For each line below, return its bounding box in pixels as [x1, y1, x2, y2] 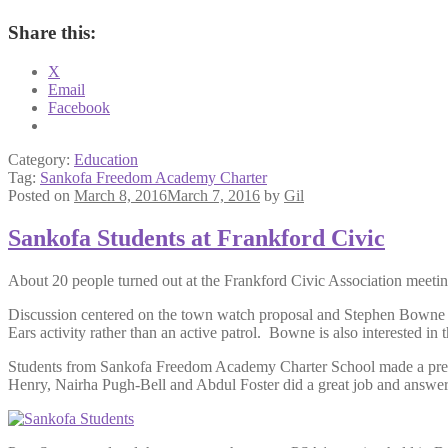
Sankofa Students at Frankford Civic [8, 225, 385, 252]
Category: [8, 151, 74, 169]
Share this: [8, 22, 96, 44]
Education [74, 151, 138, 169]
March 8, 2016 [74, 187, 167, 205]
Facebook [48, 99, 110, 117]
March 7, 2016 [167, 187, 260, 205]
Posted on [8, 187, 74, 205]
